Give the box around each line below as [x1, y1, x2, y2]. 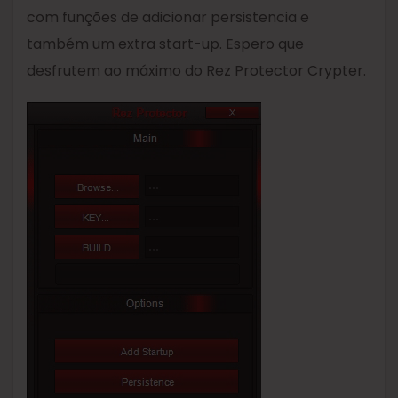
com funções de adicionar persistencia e [27, 7, 309, 28]
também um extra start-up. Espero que [27, 34, 304, 55]
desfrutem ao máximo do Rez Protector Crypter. [27, 60, 366, 82]
